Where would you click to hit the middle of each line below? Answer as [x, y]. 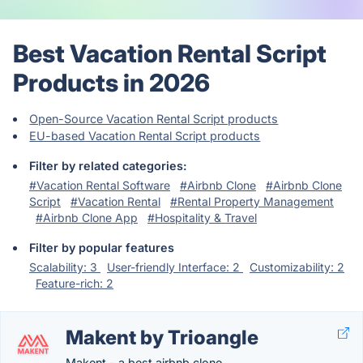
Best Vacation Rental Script [170, 53]
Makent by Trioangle [162, 337]
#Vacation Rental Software [100, 185]
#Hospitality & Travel [202, 218]
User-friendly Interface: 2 [175, 267]
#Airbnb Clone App [87, 218]
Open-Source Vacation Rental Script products [154, 119]
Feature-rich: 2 [75, 283]
